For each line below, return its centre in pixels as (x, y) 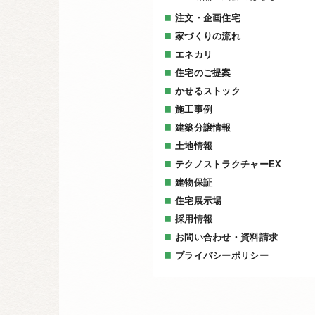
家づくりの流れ (208, 37)
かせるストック (208, 91)
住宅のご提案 (203, 73)
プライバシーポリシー (222, 256)
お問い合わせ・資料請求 (227, 238)
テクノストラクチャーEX (229, 165)
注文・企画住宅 (208, 18)
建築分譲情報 (203, 128)
